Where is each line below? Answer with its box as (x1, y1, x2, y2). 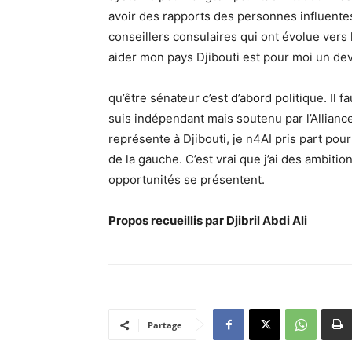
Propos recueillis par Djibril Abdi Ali (108, 213, 343, 228)
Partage (148, 319, 182, 331)
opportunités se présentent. (108, 172, 265, 187)
